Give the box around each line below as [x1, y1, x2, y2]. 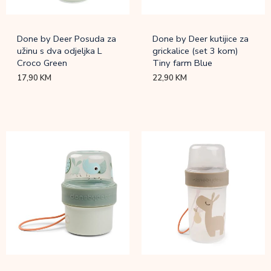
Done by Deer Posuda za [17, 32, 117, 45]
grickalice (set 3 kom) [152, 44, 239, 57]
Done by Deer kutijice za [152, 32, 249, 45]
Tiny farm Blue [152, 56, 213, 69]
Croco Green [17, 56, 68, 69]
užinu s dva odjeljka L [17, 44, 102, 57]
